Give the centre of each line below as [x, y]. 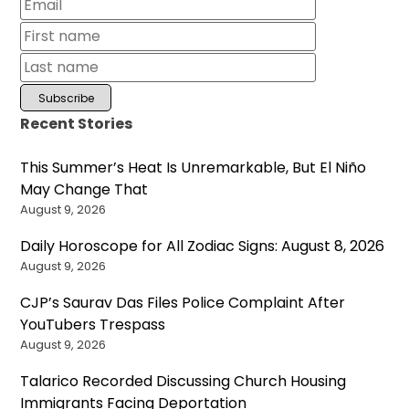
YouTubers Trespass [93, 324]
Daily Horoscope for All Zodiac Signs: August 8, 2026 [203, 246]
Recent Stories [77, 123]
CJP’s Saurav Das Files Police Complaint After [183, 302]
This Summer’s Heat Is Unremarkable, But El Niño [194, 167]
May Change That [84, 189]
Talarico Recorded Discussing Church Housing [184, 381]
